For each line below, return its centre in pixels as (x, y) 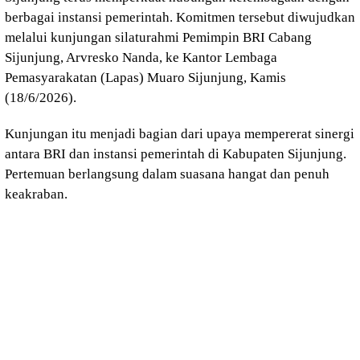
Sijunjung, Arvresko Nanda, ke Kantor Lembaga (141, 57)
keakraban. (36, 194)
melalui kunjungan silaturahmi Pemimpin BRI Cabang (158, 37)
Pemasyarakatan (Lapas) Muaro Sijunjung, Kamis (145, 78)
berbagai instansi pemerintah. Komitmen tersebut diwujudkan (180, 17)
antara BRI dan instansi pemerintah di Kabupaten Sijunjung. (176, 154)
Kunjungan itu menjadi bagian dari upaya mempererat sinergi (180, 134)
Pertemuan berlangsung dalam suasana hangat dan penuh (167, 174)
